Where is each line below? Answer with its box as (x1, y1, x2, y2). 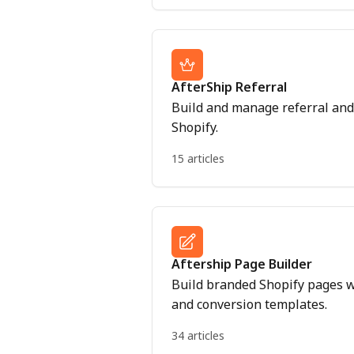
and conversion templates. (171, 296, 327, 313)
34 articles (171, 328, 224, 343)
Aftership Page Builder (171, 255, 312, 273)
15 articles (171, 151, 224, 166)
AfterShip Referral (171, 78, 287, 96)
